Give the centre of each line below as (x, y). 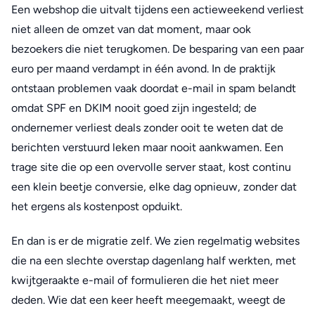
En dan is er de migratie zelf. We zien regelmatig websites (155, 240)
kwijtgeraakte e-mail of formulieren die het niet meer (145, 280)
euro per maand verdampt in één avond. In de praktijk (143, 68)
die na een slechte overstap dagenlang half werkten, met (154, 260)
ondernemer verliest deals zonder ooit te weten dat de (147, 127)
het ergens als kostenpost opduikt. (97, 206)
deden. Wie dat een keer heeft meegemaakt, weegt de (148, 300)
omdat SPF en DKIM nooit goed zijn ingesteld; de (134, 108)
